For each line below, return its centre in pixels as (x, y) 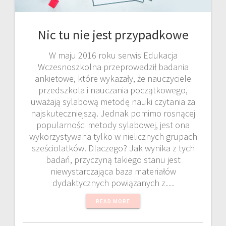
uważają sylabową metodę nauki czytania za (113, 102)
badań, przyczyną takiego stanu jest (113, 160)
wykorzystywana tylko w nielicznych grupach (113, 136)
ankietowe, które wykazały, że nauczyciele (113, 78)
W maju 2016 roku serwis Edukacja (113, 55)
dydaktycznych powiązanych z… (113, 183)
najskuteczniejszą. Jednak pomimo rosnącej (113, 113)
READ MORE (113, 201)
